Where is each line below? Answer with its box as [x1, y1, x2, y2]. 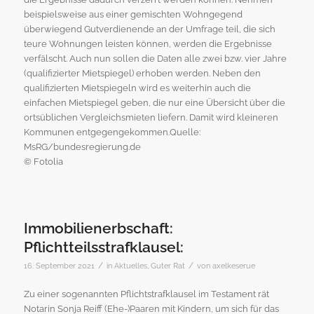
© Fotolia [23, 156, 63, 167]
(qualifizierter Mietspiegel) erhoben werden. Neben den [23, 67, 261, 78]
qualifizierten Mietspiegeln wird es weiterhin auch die [23, 82, 251, 93]
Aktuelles [114, 261, 147, 270]
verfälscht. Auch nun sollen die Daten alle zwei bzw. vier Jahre [23, 53, 287, 64]
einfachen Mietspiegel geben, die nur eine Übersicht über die [23, 97, 285, 108]
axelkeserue [212, 261, 255, 270]
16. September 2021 [23, 261, 95, 270]
